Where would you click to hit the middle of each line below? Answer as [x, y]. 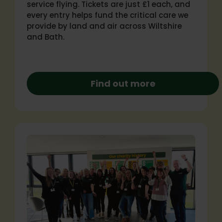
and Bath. [46, 37]
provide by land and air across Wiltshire [104, 26]
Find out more [123, 83]
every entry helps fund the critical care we [108, 15]
